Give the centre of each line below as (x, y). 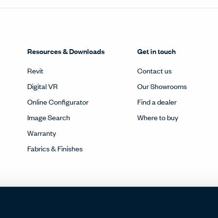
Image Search (48, 117)
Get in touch (157, 51)
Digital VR (42, 86)
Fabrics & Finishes (55, 148)
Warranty (41, 133)
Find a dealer (157, 102)
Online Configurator (58, 102)
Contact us (155, 71)
